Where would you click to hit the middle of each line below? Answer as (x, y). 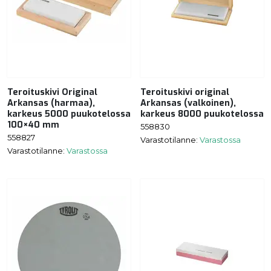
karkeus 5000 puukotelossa (69, 114)
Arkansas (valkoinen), (188, 103)
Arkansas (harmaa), (51, 103)
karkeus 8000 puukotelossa (202, 114)
